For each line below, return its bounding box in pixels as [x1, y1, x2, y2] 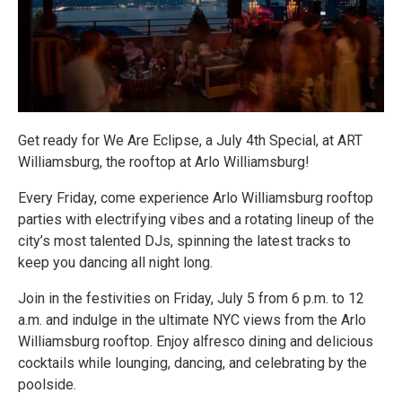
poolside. [18, 376, 76, 394]
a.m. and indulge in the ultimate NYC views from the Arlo [18, 311, 366, 329]
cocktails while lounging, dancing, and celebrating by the [18, 354, 367, 372]
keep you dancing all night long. [18, 254, 213, 272]
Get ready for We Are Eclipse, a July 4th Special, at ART [18, 132, 363, 150]
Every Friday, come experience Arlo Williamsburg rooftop [18, 189, 373, 207]
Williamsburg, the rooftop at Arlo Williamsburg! [18, 153, 310, 171]
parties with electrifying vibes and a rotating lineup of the [18, 211, 374, 229]
